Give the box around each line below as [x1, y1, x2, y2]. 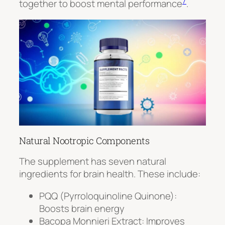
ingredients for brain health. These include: [19, 167, 200, 181]
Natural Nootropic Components [19, 134, 149, 147]
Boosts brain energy [39, 201, 125, 215]
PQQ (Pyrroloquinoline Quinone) [39, 189, 174, 202]
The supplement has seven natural [19, 155, 166, 168]
